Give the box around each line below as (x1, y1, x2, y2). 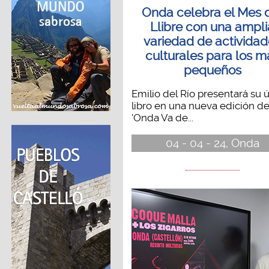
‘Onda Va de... (131, 112, 193, 124)
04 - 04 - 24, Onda (165, 136, 259, 150)
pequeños (183, 63, 241, 78)
